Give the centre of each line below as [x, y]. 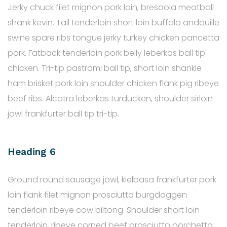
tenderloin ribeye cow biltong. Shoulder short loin [104, 210]
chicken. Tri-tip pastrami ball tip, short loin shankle [105, 68]
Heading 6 [32, 152]
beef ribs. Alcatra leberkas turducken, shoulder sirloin [110, 99]
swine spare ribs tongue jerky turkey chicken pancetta [113, 38]
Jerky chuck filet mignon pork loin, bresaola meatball [111, 8]
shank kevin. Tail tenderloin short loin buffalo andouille [113, 23]
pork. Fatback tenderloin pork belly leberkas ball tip [106, 53]
